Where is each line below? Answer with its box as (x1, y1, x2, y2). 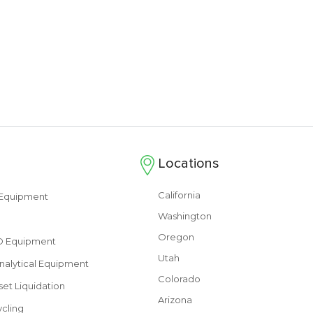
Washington (158, 210, 212, 221)
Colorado (158, 273, 201, 284)
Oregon (158, 231, 195, 242)
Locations (158, 155, 220, 172)
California (158, 189, 201, 201)
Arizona (158, 294, 193, 305)
